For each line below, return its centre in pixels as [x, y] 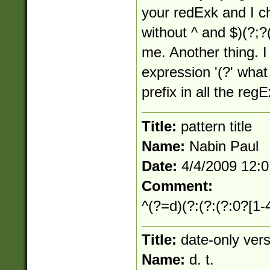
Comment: [177, 186]
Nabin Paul [224, 146]
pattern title [216, 126]
